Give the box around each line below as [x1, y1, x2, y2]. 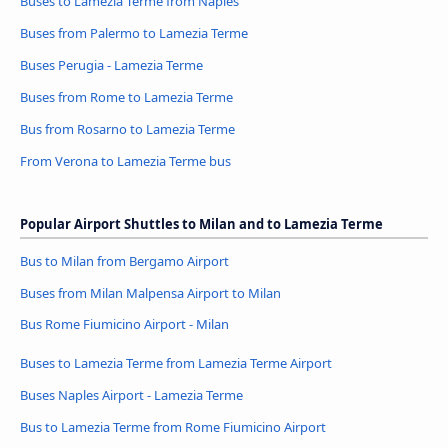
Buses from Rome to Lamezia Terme [20, 87, 233, 106]
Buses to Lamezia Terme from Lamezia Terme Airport [20, 354, 332, 373]
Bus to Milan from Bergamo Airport [20, 251, 229, 270]
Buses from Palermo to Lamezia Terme [20, 23, 248, 42]
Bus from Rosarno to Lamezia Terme [20, 119, 235, 138]
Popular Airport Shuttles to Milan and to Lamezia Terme [20, 214, 383, 233]
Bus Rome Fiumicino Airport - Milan [20, 315, 229, 334]
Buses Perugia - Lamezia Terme [20, 55, 203, 74]
